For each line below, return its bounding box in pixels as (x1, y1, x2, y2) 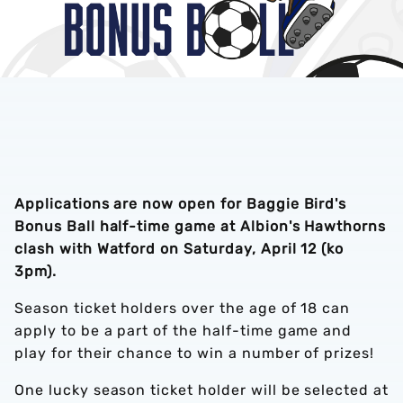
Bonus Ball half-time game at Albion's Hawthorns (14, 218, 387, 235)
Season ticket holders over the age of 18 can (14, 300, 351, 317)
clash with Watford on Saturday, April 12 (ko (14, 240, 345, 257)
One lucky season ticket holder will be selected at (14, 381, 389, 399)
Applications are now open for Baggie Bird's (14, 195, 347, 212)
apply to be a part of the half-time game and (14, 322, 353, 339)
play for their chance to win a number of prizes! (14, 345, 375, 362)
